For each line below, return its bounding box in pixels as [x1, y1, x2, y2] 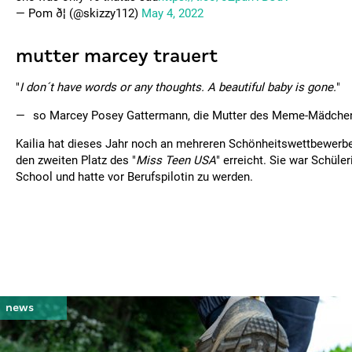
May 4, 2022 [141, 6, 203, 20]
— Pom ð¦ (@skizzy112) [16, 6, 141, 20]
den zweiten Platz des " [16, 153, 136, 167]
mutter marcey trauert [16, 46, 218, 66]
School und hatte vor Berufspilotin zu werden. [16, 170, 253, 184]
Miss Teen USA [136, 153, 216, 167]
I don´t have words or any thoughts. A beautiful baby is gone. [20, 80, 336, 94]
